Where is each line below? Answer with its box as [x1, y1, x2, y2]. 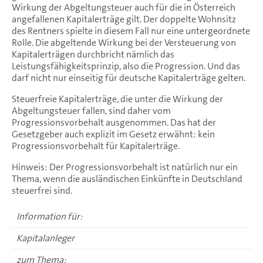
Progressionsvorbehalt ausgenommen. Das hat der [12, 116, 216, 129]
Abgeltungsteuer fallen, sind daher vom [12, 104, 171, 117]
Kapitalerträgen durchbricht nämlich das [12, 48, 174, 60]
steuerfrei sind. [12, 184, 72, 197]
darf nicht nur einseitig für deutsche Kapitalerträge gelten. [12, 71, 245, 84]
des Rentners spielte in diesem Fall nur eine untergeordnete [12, 24, 250, 37]
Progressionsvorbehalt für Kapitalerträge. [12, 139, 180, 152]
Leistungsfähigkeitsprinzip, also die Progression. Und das [12, 59, 240, 72]
